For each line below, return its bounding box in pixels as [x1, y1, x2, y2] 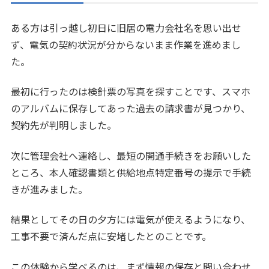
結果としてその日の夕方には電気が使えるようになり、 [11, 212, 251, 227]
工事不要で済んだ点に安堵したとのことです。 [11, 229, 212, 244]
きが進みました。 [11, 181, 88, 196]
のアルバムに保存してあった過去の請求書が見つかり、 [11, 101, 251, 116]
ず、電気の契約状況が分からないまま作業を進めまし [11, 37, 241, 52]
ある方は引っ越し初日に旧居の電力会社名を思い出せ [11, 20, 242, 35]
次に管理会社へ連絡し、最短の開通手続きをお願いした [11, 148, 252, 163]
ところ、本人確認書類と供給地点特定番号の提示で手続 [11, 165, 252, 180]
